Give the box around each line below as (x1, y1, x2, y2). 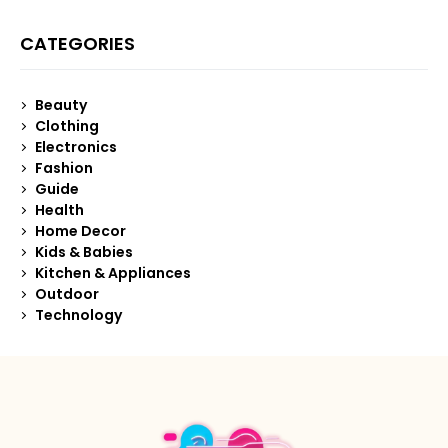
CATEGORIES (20, 31, 135, 57)
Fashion (35, 158, 93, 179)
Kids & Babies (35, 242, 133, 263)
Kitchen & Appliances (35, 263, 191, 284)
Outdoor (35, 284, 99, 305)
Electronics (35, 137, 117, 158)
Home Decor (35, 221, 126, 242)
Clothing (35, 116, 99, 137)
